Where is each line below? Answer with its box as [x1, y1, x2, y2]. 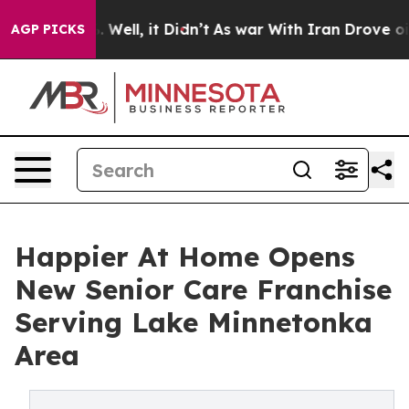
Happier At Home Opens [15, 239, 355, 274]
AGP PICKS [11, 21, 85, 37]
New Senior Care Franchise [15, 272, 392, 307]
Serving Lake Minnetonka [15, 305, 372, 340]
